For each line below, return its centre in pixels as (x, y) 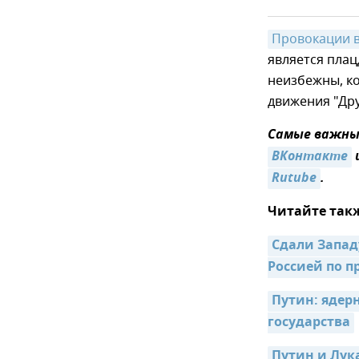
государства (309, 323)
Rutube (294, 179)
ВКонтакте (310, 157)
